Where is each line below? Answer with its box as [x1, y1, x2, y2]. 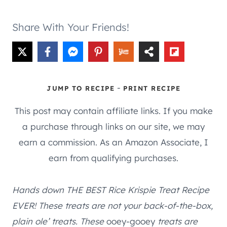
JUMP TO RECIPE [47, 84, 115, 92]
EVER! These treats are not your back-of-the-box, [12, 200, 213, 211]
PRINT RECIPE [123, 84, 180, 92]
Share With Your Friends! [12, 20, 129, 33]
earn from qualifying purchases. [49, 152, 178, 163]
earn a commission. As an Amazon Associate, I [19, 136, 208, 147]
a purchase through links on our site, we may [22, 121, 205, 132]
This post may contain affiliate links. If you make [14, 105, 213, 116]
